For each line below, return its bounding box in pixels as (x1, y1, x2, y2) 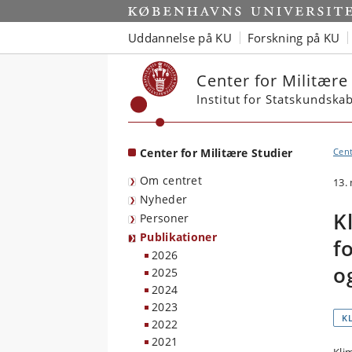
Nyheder (140, 192, 188, 207)
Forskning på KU (247, 29, 340, 46)
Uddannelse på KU (128, 29, 232, 46)
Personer (140, 211, 189, 225)
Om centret (140, 173, 202, 188)
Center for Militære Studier (140, 145, 293, 160)
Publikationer (140, 229, 217, 244)
